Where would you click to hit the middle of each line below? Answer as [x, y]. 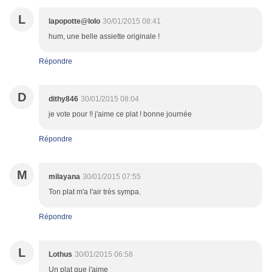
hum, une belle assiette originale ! [104, 37]
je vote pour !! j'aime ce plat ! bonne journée [120, 114]
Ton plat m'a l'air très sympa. [95, 192]
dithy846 [63, 99]
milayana [64, 177]
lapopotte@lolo [74, 22]
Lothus [60, 255]
